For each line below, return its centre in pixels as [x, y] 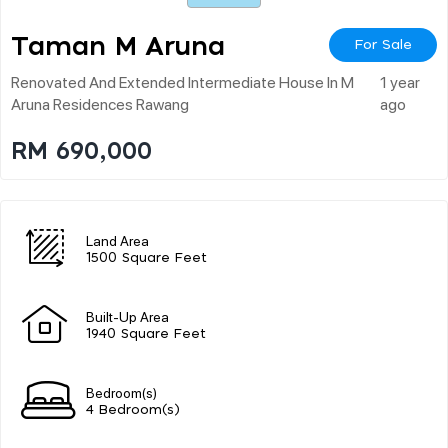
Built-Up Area [127, 315]
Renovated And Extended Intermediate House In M [182, 81]
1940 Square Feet [146, 334]
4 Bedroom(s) [133, 410]
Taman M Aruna [118, 46]
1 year [399, 81]
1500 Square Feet [146, 258]
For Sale [383, 44]
